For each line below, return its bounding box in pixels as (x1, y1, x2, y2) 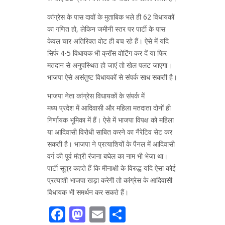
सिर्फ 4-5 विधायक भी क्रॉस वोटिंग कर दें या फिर (47, 49, 167, 57)
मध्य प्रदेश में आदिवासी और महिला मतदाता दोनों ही (47, 103, 171, 112)
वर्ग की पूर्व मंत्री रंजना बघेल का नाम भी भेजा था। (47, 152, 168, 160)
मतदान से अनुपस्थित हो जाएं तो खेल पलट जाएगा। (47, 61, 172, 69)
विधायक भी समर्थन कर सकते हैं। (47, 188, 129, 196)
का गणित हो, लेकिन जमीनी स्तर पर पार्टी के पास (47, 25, 165, 33)
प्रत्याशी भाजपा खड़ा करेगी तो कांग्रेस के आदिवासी (47, 176, 172, 184)
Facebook (65, 204, 135, 224)
